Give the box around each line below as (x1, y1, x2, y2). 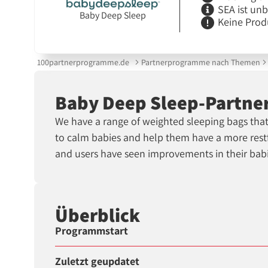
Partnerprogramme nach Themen (141, 56, 260, 68)
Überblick (55, 202, 141, 227)
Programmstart (55, 224, 129, 238)
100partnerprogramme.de (37, 56, 130, 68)
